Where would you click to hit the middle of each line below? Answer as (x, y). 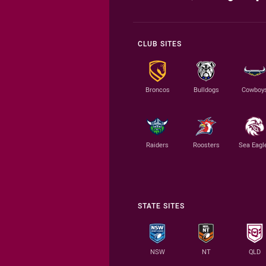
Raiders (157, 145)
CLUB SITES (160, 44)
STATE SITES (161, 206)
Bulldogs (206, 90)
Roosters (206, 145)
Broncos (157, 90)
